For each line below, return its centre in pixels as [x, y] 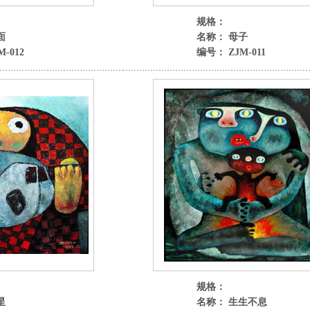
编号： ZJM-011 [231, 52]
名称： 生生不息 [231, 302]
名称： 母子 [222, 37]
